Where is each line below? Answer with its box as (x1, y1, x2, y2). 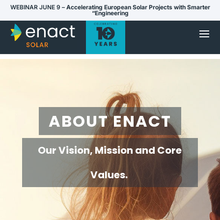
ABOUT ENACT (48, 110, 171, 132)
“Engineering (91, 9, 129, 17)
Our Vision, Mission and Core (38, 143, 182, 157)
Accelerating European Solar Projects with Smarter (66, 3, 210, 11)
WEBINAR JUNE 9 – (10, 3, 66, 11)
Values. (90, 167, 130, 182)
